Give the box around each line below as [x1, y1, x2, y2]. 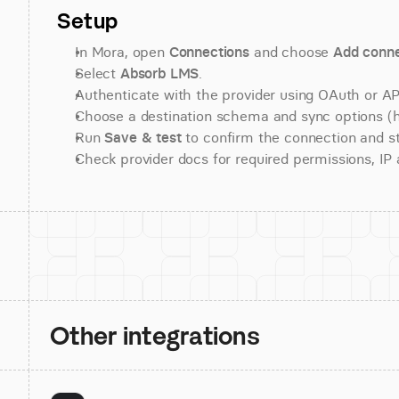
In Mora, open [75, 43, 169, 61]
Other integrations [50, 320, 261, 351]
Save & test [104, 128, 182, 146]
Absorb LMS [119, 64, 199, 82]
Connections [168, 43, 250, 61]
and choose [249, 43, 334, 61]
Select [75, 64, 120, 82]
